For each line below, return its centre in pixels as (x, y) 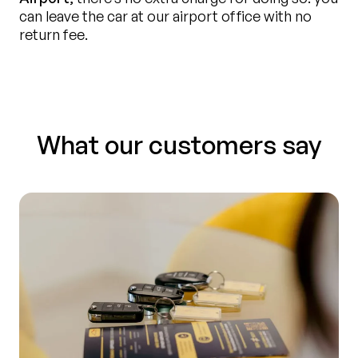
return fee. (54, 35)
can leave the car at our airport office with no (165, 16)
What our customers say (179, 144)
